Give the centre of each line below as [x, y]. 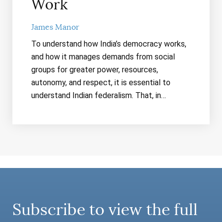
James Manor [55, 27]
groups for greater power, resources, [94, 69]
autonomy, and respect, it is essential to [101, 82]
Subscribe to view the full [105, 209]
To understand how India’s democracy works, [109, 44]
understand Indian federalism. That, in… [98, 95]
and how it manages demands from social [103, 56]
